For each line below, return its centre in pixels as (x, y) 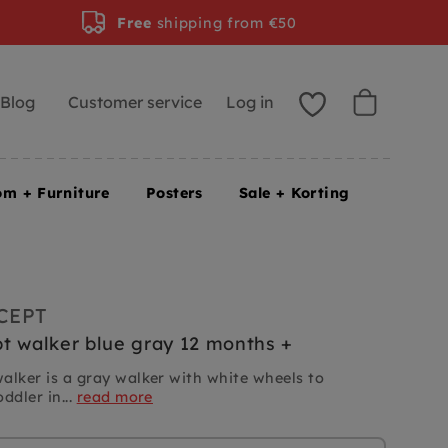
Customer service (134, 101)
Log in (250, 101)
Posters (174, 193)
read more (114, 397)
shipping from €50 (224, 22)
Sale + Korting (294, 193)
